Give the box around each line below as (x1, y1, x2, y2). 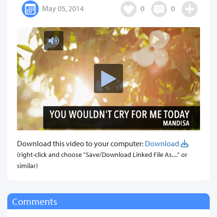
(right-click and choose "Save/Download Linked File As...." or (17, 150, 187, 159)
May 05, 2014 (41, 3, 84, 13)
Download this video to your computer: (17, 138, 145, 148)
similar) (17, 161, 38, 170)
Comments (12, 195, 57, 207)
